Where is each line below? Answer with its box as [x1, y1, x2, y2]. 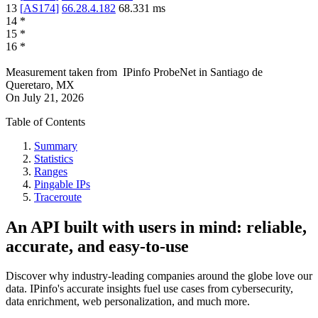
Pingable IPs [34, 177, 90, 190]
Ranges [34, 165, 67, 177]
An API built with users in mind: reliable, [6, 217, 307, 236]
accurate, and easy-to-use [6, 236, 189, 256]
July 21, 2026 [23, 91, 84, 104]
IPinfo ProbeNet [123, 65, 199, 78]
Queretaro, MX [6, 78, 75, 91]
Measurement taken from [6, 65, 117, 78]
